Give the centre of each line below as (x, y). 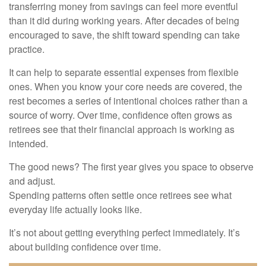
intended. (28, 143)
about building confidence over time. (85, 246)
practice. (27, 49)
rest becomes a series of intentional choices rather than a (128, 100)
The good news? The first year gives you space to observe (131, 166)
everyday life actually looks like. (75, 209)
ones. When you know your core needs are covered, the (126, 86)
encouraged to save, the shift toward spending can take (124, 34)
